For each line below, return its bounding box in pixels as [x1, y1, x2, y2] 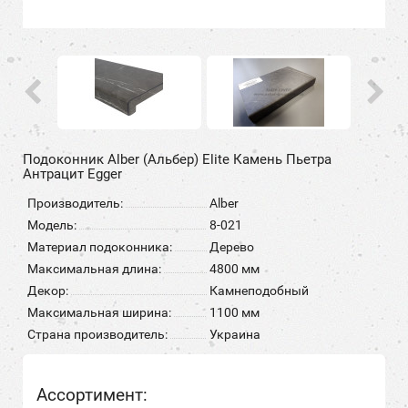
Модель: [27, 217, 76, 232]
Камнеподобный [209, 282, 309, 298]
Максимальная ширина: [27, 304, 171, 320]
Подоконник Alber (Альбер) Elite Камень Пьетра [23, 150, 331, 168]
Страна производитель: [27, 326, 168, 342]
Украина [209, 326, 260, 342]
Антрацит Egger [23, 165, 122, 182]
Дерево [209, 239, 254, 254]
